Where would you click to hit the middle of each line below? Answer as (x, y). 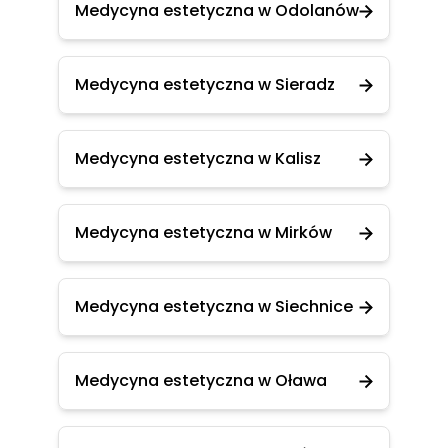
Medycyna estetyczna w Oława (201, 380)
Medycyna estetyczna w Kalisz (198, 158)
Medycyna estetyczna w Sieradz (205, 84)
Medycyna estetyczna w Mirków (203, 232)
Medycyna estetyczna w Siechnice (214, 306)
